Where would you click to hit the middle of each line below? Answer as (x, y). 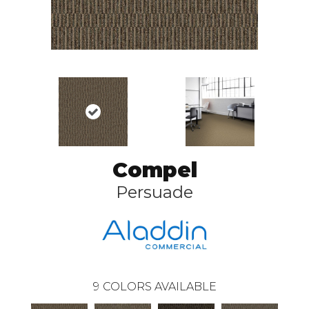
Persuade (154, 192)
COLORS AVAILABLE (159, 286)
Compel (154, 170)
